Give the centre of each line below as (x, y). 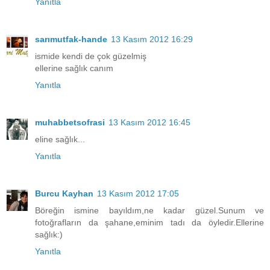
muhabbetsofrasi (70, 122)
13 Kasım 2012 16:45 (149, 122)
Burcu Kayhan (64, 193)
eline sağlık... (60, 139)
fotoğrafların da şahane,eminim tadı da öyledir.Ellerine (149, 222)
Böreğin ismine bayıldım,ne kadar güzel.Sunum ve (149, 210)
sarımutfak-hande (71, 39)
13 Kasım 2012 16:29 (152, 39)
